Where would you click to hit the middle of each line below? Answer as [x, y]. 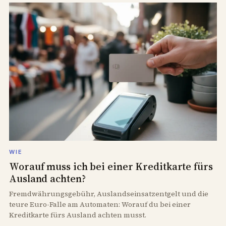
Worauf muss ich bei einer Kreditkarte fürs [111, 167]
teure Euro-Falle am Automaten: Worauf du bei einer [100, 205]
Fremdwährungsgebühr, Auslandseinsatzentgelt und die [109, 194]
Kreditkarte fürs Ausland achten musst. [78, 215]
